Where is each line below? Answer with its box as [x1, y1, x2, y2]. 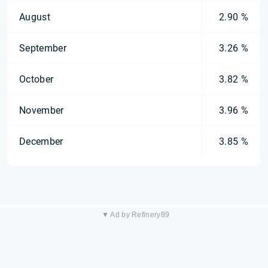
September [19, 42, 66, 54]
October [19, 74, 54, 85]
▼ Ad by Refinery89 [101, 211, 170, 219]
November [19, 105, 64, 116]
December [19, 136, 63, 147]
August [19, 11, 50, 23]
